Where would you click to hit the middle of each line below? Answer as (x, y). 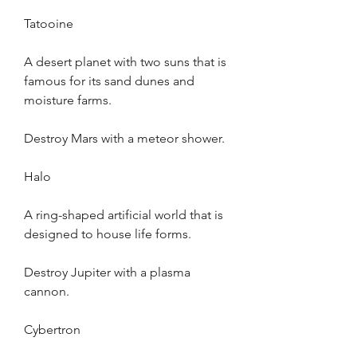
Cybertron (52, 330)
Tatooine (49, 24)
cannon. (47, 291)
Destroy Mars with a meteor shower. (124, 138)
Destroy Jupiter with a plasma (107, 272)
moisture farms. (68, 100)
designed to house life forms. (108, 234)
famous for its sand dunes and (109, 81)
